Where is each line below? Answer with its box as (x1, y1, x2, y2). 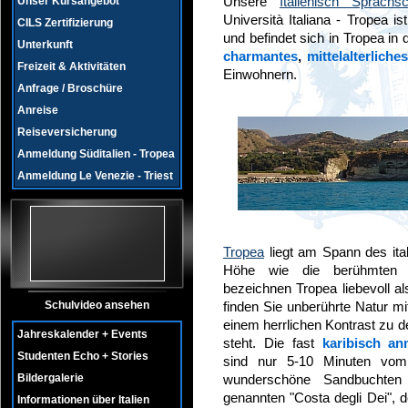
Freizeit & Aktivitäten (17, 60, 126, 73)
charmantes (223, 48, 298, 64)
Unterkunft (17, 38, 73, 51)
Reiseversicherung (17, 126, 117, 138)
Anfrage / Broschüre (17, 82, 123, 95)
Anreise (17, 104, 58, 117)
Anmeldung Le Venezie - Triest (17, 169, 173, 182)
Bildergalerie (17, 372, 84, 384)
